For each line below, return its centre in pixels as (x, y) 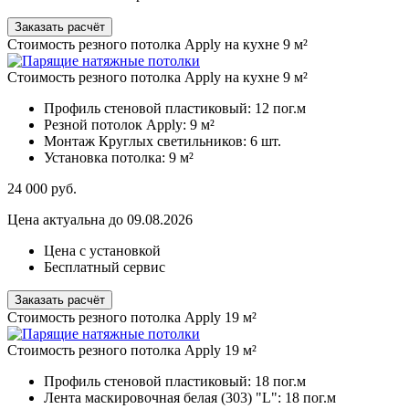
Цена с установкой (102, 251)
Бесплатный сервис (105, 267)
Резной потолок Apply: (117, 125)
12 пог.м (280, 109)
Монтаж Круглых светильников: (147, 142)
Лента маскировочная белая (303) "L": (164, 398)
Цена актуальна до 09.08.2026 (100, 220)
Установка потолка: (106, 158)
